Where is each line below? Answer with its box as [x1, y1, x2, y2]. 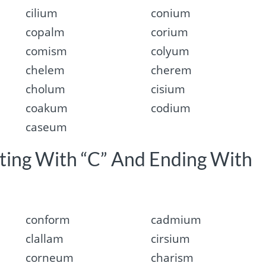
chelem [25, 62, 65, 78]
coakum [25, 100, 68, 116]
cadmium [151, 212, 202, 228]
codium [151, 100, 191, 116]
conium [151, 5, 191, 21]
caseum [25, 119, 67, 135]
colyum [151, 43, 190, 59]
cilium [25, 5, 58, 21]
